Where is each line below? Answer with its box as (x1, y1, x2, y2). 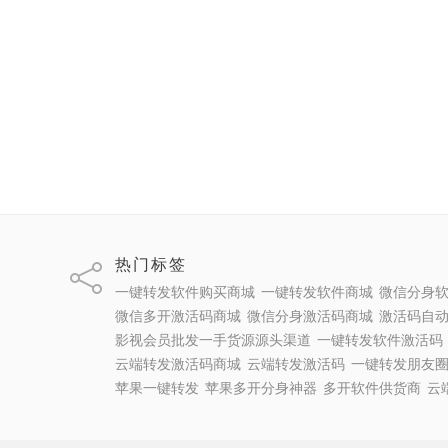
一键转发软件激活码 (316, 332, 443, 348)
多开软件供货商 (322, 380, 421, 396)
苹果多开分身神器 (204, 380, 317, 396)
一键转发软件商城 (260, 284, 373, 300)
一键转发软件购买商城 (114, 284, 255, 300)
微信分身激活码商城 (246, 308, 373, 324)
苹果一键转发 (114, 380, 199, 396)
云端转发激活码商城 (114, 356, 241, 372)
